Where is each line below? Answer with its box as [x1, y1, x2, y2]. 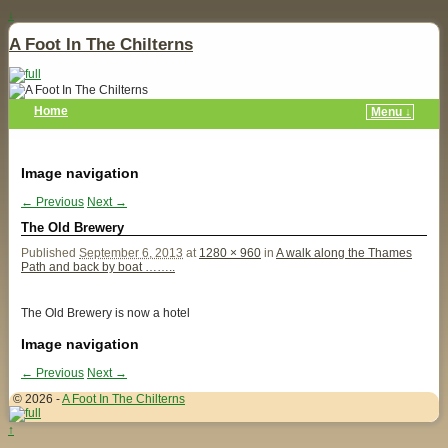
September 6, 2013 [79, 246, 183, 261]
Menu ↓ [371, 104, 411, 119]
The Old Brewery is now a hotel [21, 306, 190, 321]
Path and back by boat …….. [21, 260, 175, 275]
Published [21, 246, 79, 261]
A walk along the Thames [276, 246, 412, 261]
